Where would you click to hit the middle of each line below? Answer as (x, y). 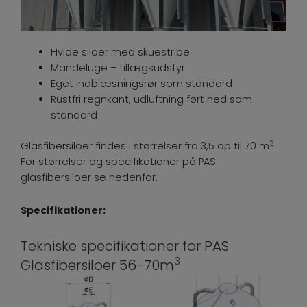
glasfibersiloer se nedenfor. (89, 178)
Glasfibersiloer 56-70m (97, 265)
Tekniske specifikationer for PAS (125, 246)
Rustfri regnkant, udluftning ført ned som (151, 100)
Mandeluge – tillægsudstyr (118, 68)
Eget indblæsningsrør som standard (141, 84)
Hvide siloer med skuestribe (145, 52)
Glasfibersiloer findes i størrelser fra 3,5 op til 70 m (145, 146)
